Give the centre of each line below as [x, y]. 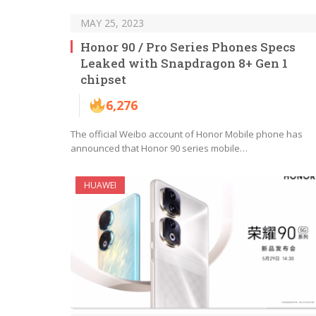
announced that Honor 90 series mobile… [159, 148]
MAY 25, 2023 [112, 23]
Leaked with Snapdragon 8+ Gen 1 [184, 63]
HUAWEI [100, 186]
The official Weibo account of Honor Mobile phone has [187, 134]
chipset [103, 80]
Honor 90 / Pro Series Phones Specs [188, 47]
